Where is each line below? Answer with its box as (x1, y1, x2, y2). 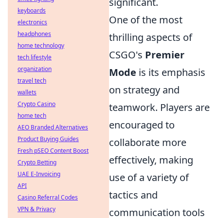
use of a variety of (109, 171, 189, 184)
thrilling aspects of (109, 31, 192, 44)
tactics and (109, 188, 158, 202)
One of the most (109, 13, 182, 27)
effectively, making (109, 153, 193, 167)
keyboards (18, 6, 46, 15)
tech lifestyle (18, 53, 52, 61)
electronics (18, 18, 47, 26)
